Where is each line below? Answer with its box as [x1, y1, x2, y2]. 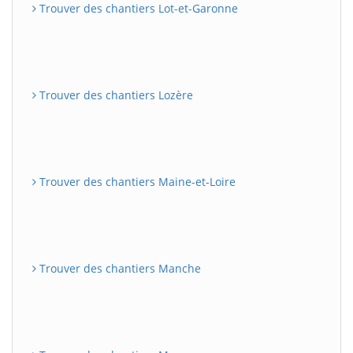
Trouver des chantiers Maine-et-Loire [36, 173, 236, 189]
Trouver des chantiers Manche [36, 260, 201, 276]
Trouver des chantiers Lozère [36, 87, 193, 102]
